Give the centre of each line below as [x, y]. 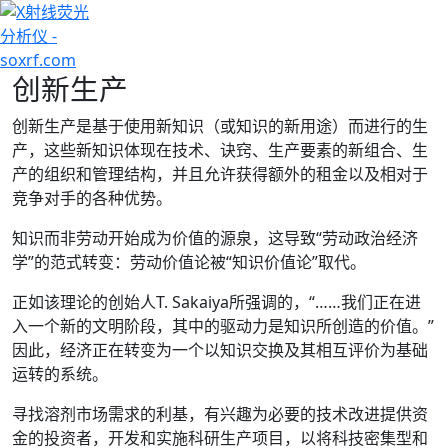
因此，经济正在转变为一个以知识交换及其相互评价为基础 [220, 350]
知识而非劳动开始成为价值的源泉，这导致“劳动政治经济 [215, 238]
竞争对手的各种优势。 [92, 198]
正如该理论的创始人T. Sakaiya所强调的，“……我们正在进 [216, 302]
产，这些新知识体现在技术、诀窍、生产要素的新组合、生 [220, 150]
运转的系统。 [60, 374]
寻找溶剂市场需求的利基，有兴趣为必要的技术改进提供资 [220, 414]
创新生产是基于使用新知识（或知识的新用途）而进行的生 [220, 126]
